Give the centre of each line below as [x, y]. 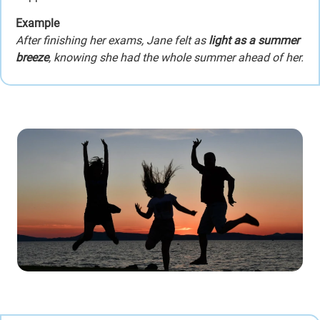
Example [37, 24]
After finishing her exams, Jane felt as [112, 41]
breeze [32, 58]
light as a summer [254, 41]
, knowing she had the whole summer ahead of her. [176, 58]
